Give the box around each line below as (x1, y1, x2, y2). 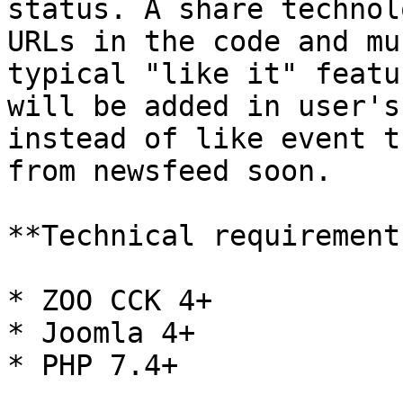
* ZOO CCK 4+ (7, 284, 212, 317)
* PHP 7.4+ (7, 349, 178, 381)
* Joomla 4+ (7, 317, 195, 349)
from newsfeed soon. (7, 155, 332, 187)
